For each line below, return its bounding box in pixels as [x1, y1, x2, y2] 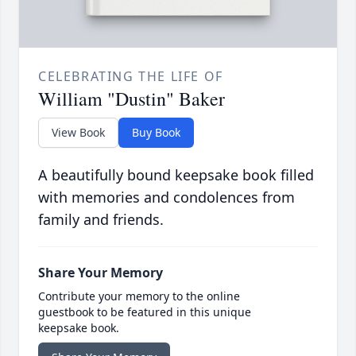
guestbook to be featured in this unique [38, 304, 251, 320]
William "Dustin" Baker [38, 86, 225, 112]
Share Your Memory [38, 264, 163, 282]
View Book [52, 125, 105, 141]
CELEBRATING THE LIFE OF [38, 68, 223, 86]
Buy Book [132, 125, 180, 141]
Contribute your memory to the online [38, 288, 240, 304]
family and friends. [38, 210, 164, 230]
